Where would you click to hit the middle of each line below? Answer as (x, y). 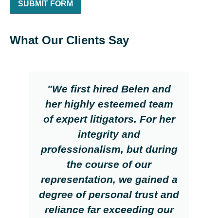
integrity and (109, 134)
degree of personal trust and (109, 194)
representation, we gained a (109, 179)
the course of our (109, 164)
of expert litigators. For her (109, 119)
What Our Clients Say (69, 40)
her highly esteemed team (109, 104)
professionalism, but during (109, 149)
